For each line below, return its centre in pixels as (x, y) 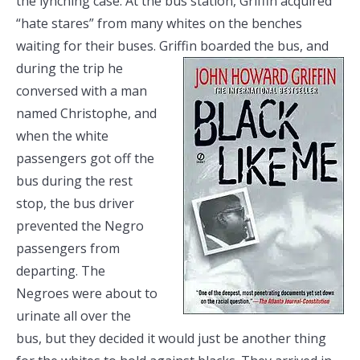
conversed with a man (82, 91)
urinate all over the (74, 316)
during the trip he (70, 68)
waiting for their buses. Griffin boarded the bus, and (172, 46)
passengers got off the (85, 158)
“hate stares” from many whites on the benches (159, 23)
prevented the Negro (80, 226)
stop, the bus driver (75, 203)
